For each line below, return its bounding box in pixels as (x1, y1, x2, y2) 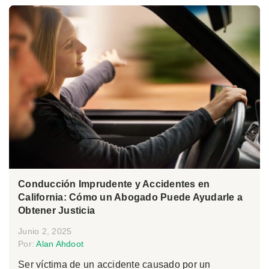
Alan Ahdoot (36, 238, 83, 249)
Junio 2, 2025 (18, 226, 72, 236)
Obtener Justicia (18, 205, 95, 216)
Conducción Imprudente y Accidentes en (18, 178, 210, 189)
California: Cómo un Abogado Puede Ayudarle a (18, 192, 243, 202)
